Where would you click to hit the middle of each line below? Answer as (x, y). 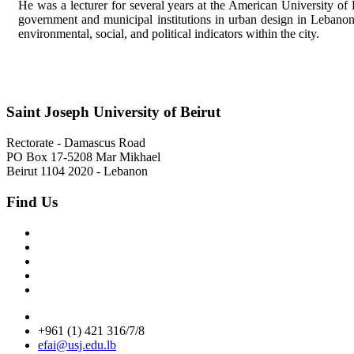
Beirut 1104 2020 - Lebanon (77, 171)
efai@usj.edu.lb (77, 345)
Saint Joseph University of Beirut (113, 112)
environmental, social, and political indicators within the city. (169, 34)
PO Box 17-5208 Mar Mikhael (83, 157)
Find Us (32, 201)
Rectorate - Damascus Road (76, 143)
